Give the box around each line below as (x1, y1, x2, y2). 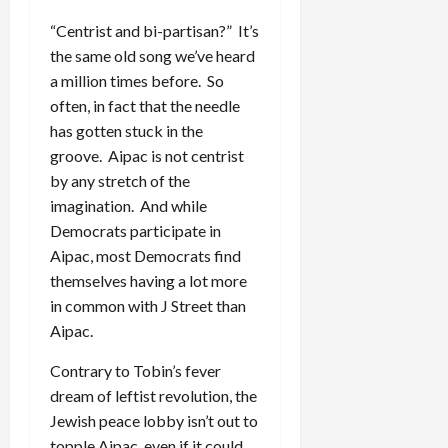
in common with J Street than (50, 295, 246, 315)
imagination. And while (50, 195, 207, 215)
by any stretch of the (50, 170, 190, 190)
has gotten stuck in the (50, 120, 203, 140)
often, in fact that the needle (50, 95, 240, 115)
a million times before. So (50, 70, 224, 90)
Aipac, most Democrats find (50, 245, 241, 265)
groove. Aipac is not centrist (50, 145, 244, 165)
